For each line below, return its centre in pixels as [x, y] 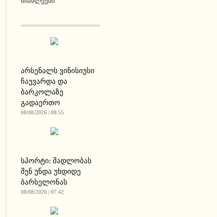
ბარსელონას [44, 182]
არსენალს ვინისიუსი [57, 71]
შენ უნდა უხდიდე [51, 171]
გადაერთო [40, 103]
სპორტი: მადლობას [56, 161]
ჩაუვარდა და [44, 81]
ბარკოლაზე [42, 92]
